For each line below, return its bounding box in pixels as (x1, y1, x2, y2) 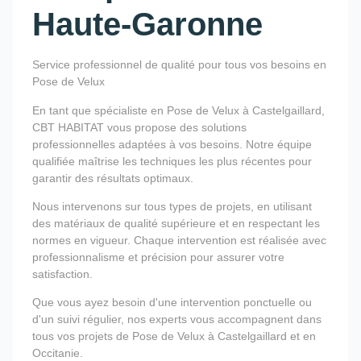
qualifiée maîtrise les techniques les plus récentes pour (32, 154, 312, 168)
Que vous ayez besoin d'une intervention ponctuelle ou (32, 296, 312, 309)
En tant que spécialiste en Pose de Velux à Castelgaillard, (32, 103, 325, 117)
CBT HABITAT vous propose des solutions (32, 120, 247, 134)
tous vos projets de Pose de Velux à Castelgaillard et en (32, 330, 316, 343)
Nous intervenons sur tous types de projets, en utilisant (32, 200, 312, 214)
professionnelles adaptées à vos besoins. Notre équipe (32, 137, 312, 151)
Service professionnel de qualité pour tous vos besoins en (32, 58, 326, 72)
